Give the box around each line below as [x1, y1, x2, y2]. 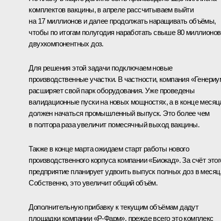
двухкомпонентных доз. [29, 39, 104, 48]
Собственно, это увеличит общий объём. [29, 178, 158, 187]
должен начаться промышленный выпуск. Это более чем [29, 109, 210, 117]
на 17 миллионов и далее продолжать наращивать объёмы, [29, 16, 216, 25]
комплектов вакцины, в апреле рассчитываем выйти [29, 5, 194, 14]
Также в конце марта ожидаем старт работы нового [29, 144, 189, 153]
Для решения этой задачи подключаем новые [29, 63, 173, 72]
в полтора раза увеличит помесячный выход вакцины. [29, 120, 199, 129]
